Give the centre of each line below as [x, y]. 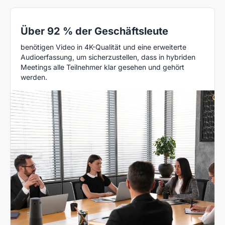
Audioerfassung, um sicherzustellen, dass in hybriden [108, 57]
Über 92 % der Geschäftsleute [94, 31]
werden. [34, 77]
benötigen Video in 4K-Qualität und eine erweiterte [103, 47]
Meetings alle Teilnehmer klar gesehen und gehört [102, 67]
